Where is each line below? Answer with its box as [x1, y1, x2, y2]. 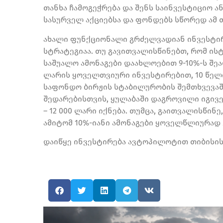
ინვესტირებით [132, 70, 191, 80]
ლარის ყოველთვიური [43, 70, 132, 80]
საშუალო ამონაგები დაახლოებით [43, 58, 177, 68]
